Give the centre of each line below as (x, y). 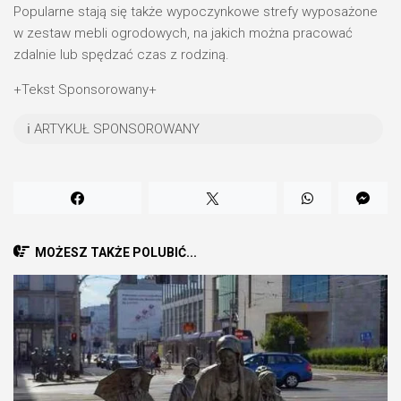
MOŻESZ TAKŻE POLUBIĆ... (116, 252)
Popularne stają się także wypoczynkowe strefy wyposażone (196, 12)
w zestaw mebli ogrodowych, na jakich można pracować (183, 33)
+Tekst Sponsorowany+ (85, 90)
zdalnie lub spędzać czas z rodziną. (121, 55)
